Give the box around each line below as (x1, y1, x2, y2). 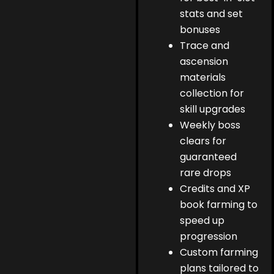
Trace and (180, 39, 230, 53)
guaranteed (180, 150, 237, 165)
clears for (180, 134, 227, 149)
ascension (180, 54, 229, 69)
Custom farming (180, 245, 259, 260)
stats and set (180, 7, 243, 21)
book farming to (180, 198, 258, 212)
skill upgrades (180, 102, 246, 117)
